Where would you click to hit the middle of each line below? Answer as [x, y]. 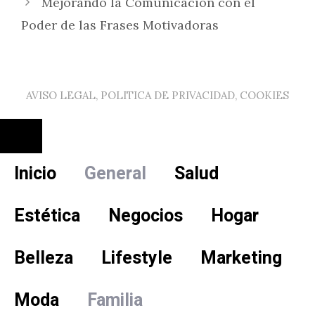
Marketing [241, 258]
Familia [115, 301]
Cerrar [40, 154]
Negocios [146, 216]
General [115, 174]
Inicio [35, 174]
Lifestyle [137, 258]
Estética [47, 216]
